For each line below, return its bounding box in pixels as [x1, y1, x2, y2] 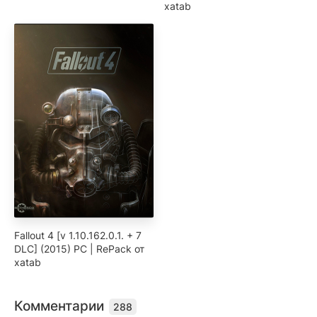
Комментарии [14, 298, 108, 315]
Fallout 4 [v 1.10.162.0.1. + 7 [14, 229, 142, 242]
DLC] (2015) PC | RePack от [14, 243, 144, 255]
